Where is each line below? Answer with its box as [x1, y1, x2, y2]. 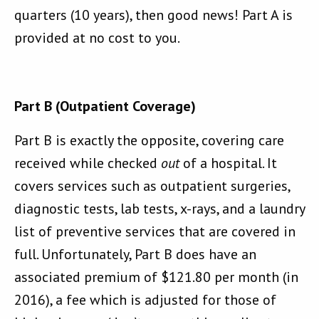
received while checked [14, 154, 161, 173]
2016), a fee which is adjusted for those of [14, 291, 276, 310]
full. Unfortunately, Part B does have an [14, 245, 256, 264]
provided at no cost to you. [14, 28, 180, 48]
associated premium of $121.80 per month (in [14, 268, 298, 287]
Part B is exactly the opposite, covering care [14, 131, 284, 150]
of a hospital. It [183, 154, 277, 173]
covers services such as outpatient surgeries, [14, 177, 290, 196]
